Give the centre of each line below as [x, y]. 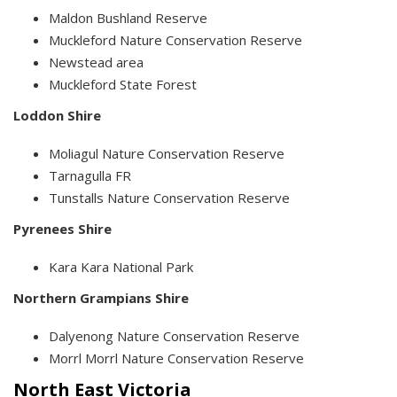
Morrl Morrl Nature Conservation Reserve [176, 358]
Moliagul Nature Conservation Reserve [167, 154]
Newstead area [96, 62]
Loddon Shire [57, 116]
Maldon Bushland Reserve [128, 18]
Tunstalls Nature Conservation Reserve [169, 198]
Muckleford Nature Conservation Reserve [175, 40]
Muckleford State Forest [123, 85]
